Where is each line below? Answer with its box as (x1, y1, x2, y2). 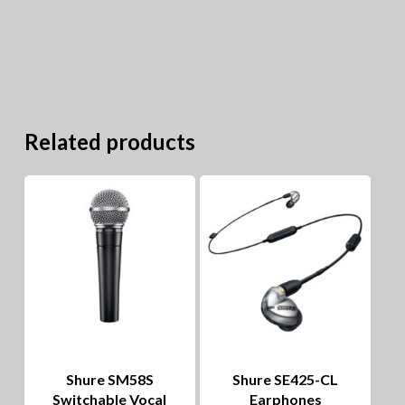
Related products (24, 128, 195, 155)
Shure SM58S (65, 370, 154, 388)
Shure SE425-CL (232, 370, 339, 388)
